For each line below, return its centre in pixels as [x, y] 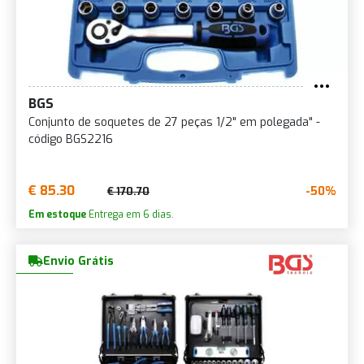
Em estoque [57, 214]
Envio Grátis [78, 261]
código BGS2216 [71, 139]
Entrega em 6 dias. [130, 214]
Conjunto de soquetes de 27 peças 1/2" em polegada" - [174, 122]
